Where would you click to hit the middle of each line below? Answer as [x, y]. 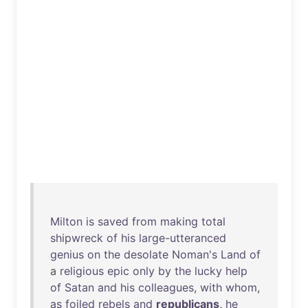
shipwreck [77, 238]
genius [67, 254]
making [179, 221]
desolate [146, 254]
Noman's [195, 254]
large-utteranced [183, 238]
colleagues [166, 287]
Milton [66, 221]
